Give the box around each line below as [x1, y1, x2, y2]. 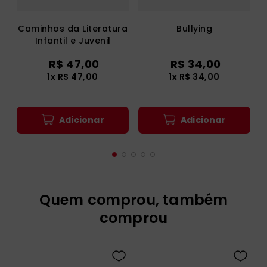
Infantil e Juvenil [35, 35, 111, 47]
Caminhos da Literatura [18, 23, 128, 35]
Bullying [176, 23, 212, 35]
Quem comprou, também [39, 190, 228, 210]
